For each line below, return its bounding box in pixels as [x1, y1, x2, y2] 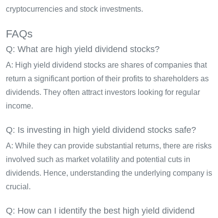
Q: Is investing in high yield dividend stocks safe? [6, 124, 196, 135]
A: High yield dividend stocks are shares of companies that [6, 60, 207, 69]
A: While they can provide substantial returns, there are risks [6, 141, 212, 150]
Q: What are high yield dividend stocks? [6, 43, 160, 54]
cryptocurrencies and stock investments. [6, 4, 143, 13]
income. [6, 101, 33, 110]
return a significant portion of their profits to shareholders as [6, 74, 209, 83]
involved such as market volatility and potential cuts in [6, 155, 190, 163]
